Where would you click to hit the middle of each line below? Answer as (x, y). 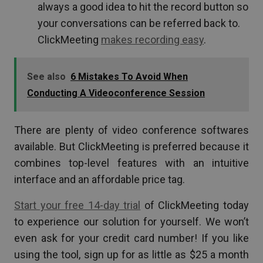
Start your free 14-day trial (77, 205)
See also (46, 76)
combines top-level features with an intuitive (131, 163)
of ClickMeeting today (195, 205)
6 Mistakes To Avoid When (129, 76)
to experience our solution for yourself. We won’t (131, 221)
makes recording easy (152, 39)
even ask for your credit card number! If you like (131, 238)
